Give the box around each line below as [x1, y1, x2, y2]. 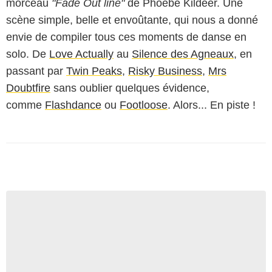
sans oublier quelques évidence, [50, 82, 209, 95]
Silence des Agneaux [132, 48, 234, 61]
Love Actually [49, 48, 114, 61]
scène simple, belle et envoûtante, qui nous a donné [6, 14, 258, 27]
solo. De [6, 48, 49, 61]
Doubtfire [6, 82, 50, 95]
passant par [6, 65, 66, 78]
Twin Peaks [66, 65, 122, 78]
